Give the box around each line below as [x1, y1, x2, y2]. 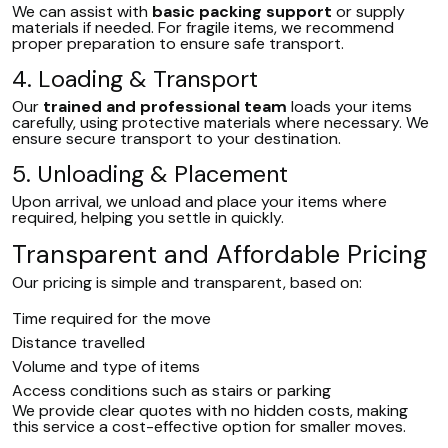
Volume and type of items [12, 356, 200, 377]
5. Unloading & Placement [12, 159, 288, 189]
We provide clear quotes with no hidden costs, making [12, 400, 408, 421]
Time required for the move [12, 308, 211, 329]
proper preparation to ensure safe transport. [12, 33, 344, 54]
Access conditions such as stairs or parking [12, 380, 331, 401]
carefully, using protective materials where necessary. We [12, 112, 429, 133]
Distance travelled [12, 332, 145, 353]
